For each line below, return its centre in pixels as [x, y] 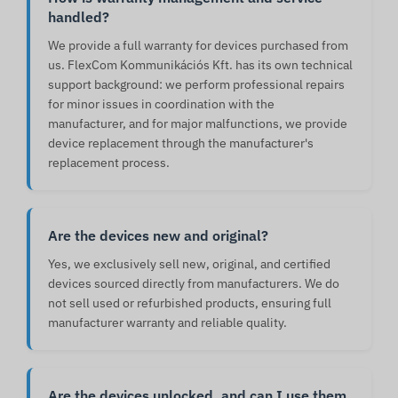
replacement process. [109, 163]
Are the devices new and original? [158, 236]
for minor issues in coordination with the [161, 104]
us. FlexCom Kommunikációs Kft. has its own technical [200, 65]
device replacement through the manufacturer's [181, 143]
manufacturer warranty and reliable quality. [167, 323]
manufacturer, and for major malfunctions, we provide [198, 124]
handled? [79, 17]
